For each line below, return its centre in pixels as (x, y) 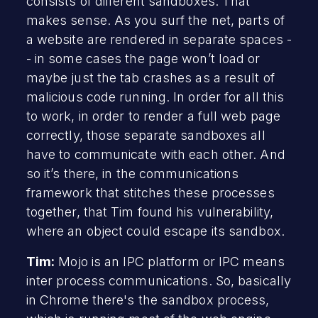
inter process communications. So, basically (159, 280)
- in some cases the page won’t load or (143, 58)
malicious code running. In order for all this (155, 97)
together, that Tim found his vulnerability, (150, 212)
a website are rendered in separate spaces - (159, 39)
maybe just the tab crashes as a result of (150, 77)
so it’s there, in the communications (132, 173)
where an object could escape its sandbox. (155, 231)
